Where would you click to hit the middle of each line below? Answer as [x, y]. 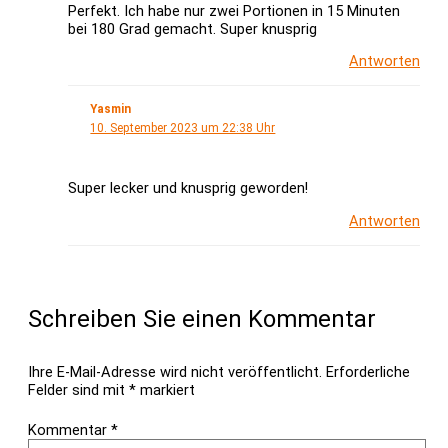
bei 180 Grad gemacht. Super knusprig [192, 28]
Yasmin [111, 109]
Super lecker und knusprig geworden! [188, 188]
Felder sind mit [78, 389]
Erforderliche [368, 371]
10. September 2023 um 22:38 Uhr [183, 128]
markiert [165, 389]
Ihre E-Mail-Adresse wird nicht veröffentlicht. [175, 371]
